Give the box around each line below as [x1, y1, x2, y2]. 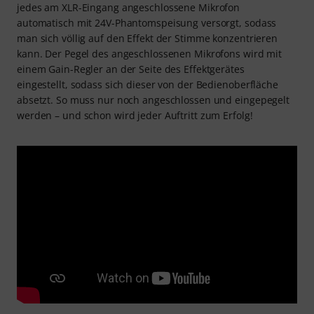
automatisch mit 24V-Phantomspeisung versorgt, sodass [17, 15, 277, 29]
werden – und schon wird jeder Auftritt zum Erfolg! [17, 108, 253, 122]
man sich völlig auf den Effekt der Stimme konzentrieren [17, 31, 278, 45]
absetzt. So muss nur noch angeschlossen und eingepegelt [17, 93, 289, 107]
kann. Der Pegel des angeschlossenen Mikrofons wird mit [17, 46, 282, 60]
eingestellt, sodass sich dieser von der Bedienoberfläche [17, 77, 278, 91]
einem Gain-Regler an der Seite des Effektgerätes [17, 62, 245, 76]
